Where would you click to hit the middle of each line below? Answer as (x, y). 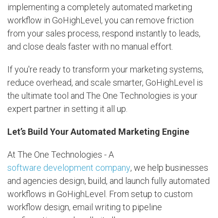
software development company (69, 167)
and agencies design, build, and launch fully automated (109, 181)
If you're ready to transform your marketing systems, (105, 69)
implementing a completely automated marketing (100, 7)
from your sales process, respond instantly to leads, (104, 33)
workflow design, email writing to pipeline (85, 207)
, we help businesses (169, 167)
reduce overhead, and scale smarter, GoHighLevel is (105, 82)
